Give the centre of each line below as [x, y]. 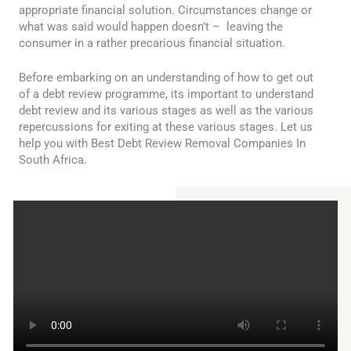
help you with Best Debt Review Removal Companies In [162, 144]
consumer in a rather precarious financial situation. [152, 43]
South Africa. [53, 160]
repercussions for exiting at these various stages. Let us [166, 127]
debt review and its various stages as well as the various [166, 111]
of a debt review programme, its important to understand [166, 94]
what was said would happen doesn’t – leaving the [151, 26]
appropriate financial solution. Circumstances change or [165, 10]
